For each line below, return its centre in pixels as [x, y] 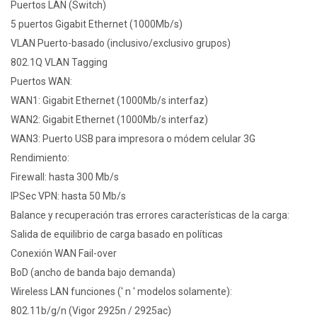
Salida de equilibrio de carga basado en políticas [117, 235]
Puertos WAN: [41, 82]
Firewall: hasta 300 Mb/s [65, 177]
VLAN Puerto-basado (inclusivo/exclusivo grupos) [121, 44]
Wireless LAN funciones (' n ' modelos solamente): [121, 292]
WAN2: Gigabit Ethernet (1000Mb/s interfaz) [109, 120]
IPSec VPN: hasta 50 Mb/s [68, 196]
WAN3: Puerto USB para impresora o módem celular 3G [133, 139]
